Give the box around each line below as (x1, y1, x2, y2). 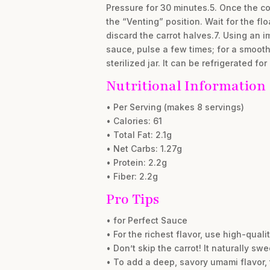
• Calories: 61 (105, 115, 162, 126)
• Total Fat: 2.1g (105, 129, 172, 140)
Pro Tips (105, 189, 159, 209)
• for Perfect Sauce (105, 215, 187, 225)
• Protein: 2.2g (105, 157, 167, 168)
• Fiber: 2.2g (105, 171, 158, 181)
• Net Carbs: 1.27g (105, 143, 182, 154)
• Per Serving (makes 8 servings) (105, 101, 244, 112)
